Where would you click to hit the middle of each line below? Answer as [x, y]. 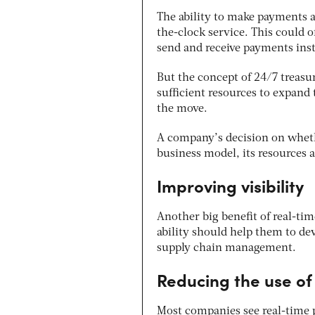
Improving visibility [230, 185]
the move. [182, 109]
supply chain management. [226, 248]
